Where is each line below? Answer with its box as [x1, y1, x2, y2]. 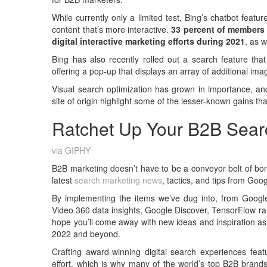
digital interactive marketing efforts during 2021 [52, 35, 246, 47]
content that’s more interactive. [52, 23, 172, 35]
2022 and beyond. [52, 228, 121, 240]
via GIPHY [52, 144, 91, 156]
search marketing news [74, 174, 163, 186]
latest [52, 174, 75, 186]
